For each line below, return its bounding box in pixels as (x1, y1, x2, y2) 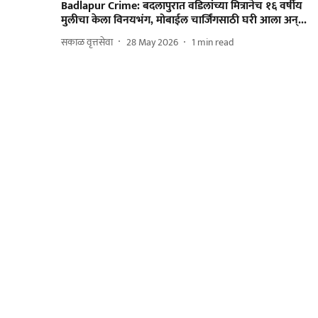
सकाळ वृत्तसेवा (61, 33, 113, 50)
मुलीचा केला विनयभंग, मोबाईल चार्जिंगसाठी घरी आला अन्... (61, 11, 307, 31)
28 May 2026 (126, 33, 178, 50)
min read (197, 33, 234, 50)
